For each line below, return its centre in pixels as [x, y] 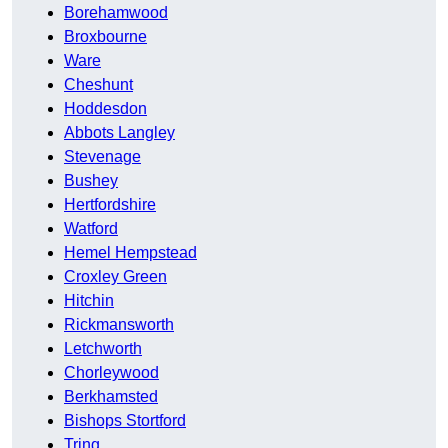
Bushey [91, 181]
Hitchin [89, 301]
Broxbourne [105, 37]
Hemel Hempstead [130, 253]
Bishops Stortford [125, 421]
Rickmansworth [119, 325]
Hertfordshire [110, 205]
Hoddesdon [105, 109]
